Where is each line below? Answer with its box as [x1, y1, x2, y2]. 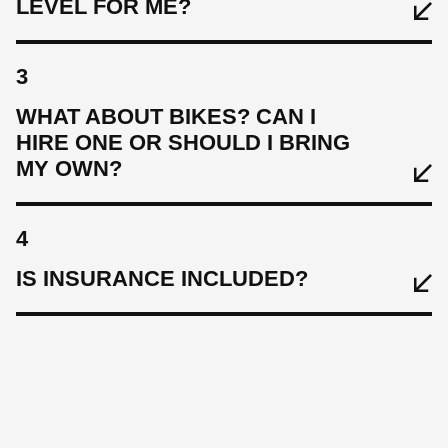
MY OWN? [16, 155, 122, 181]
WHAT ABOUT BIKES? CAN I [16, 103, 316, 129]
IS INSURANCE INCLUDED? [16, 265, 308, 291]
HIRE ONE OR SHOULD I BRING [16, 129, 350, 155]
